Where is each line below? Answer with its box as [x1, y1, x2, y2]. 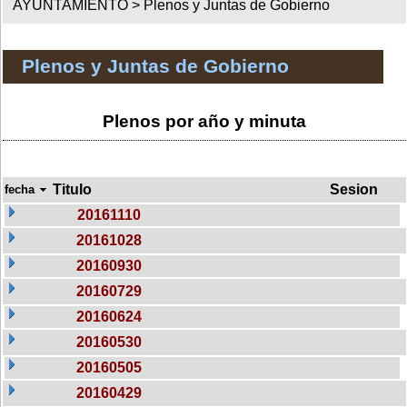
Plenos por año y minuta [103, 111, 306, 131]
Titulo [53, 181, 92, 197]
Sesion [330, 181, 378, 197]
